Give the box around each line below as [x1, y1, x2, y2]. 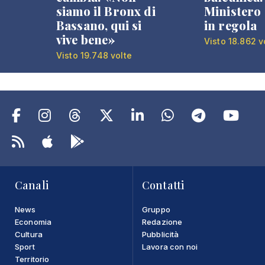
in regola [204, 17, 257, 33]
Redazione [142, 216, 183, 227]
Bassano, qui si [56, 17, 142, 33]
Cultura [15, 229, 43, 239]
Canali [15, 177, 49, 192]
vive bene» [56, 31, 116, 47]
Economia [15, 216, 52, 227]
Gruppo [142, 204, 170, 214]
